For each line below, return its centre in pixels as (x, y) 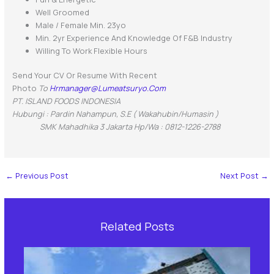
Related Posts (137, 226)
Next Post (241, 176)
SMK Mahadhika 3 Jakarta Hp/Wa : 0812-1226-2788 (116, 127)
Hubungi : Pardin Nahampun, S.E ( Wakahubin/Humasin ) (115, 114)
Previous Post (41, 176)
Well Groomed (62, 12)
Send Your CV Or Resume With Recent (84, 76)
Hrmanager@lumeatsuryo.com (107, 88)
